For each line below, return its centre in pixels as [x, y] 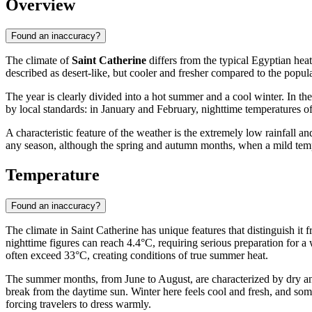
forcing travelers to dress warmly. [78, 304]
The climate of [39, 60]
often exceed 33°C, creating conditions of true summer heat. [137, 255]
